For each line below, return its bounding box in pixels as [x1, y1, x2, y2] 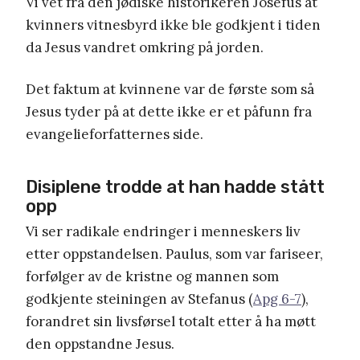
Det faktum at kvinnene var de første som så [26, 80, 314, 98]
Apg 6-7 [253, 289, 301, 308]
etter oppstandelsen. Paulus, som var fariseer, [26, 244, 323, 263]
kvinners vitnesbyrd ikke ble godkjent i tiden [26, 15, 321, 34]
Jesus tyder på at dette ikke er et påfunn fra [26, 102, 312, 121]
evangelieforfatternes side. [26, 125, 203, 143]
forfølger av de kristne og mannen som [26, 267, 279, 285]
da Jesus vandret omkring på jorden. [26, 38, 264, 56]
